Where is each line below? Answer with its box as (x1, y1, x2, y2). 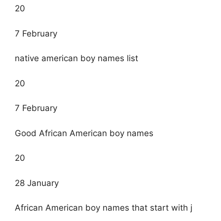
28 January (15, 178, 59, 188)
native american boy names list (15, 53, 138, 64)
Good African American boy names (15, 128, 153, 138)
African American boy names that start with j (15, 203, 192, 213)
